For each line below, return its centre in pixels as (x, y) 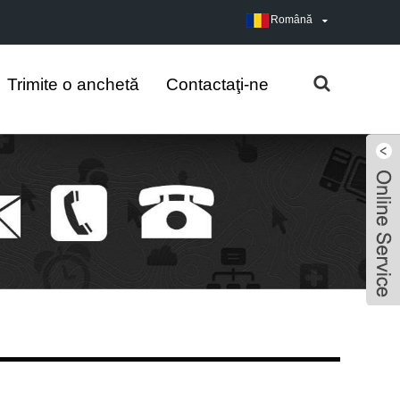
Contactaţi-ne (217, 84)
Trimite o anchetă (73, 84)
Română (292, 20)
